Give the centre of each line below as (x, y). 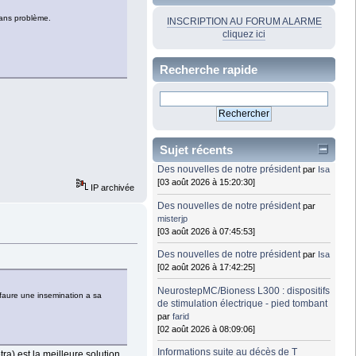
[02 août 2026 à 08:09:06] (207, 329)
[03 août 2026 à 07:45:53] (207, 231)
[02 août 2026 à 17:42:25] (207, 267)
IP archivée (112, 187)
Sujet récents (196, 150)
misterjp (173, 218)
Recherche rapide (209, 69)
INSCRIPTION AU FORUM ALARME (244, 21)
